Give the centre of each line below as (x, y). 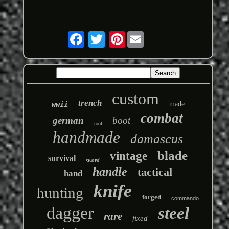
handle (110, 171)
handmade (87, 137)
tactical (155, 172)
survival (62, 158)
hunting (60, 192)
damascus (157, 139)
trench (90, 103)
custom (135, 98)
